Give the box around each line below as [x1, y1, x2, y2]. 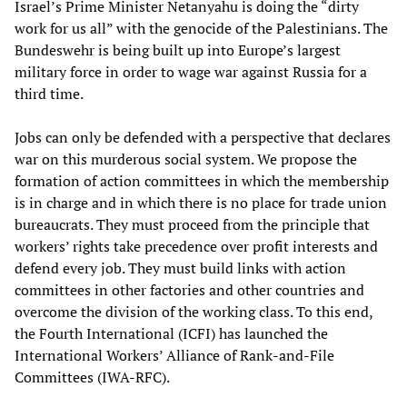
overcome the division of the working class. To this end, [15, 302, 372, 323]
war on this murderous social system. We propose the [15, 149, 357, 170]
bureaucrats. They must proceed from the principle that [15, 214, 370, 235]
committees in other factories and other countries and [15, 280, 364, 301]
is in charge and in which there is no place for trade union [15, 193, 387, 213]
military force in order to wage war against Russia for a [15, 62, 367, 83]
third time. [15, 84, 84, 104]
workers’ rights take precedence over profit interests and [15, 236, 378, 257]
